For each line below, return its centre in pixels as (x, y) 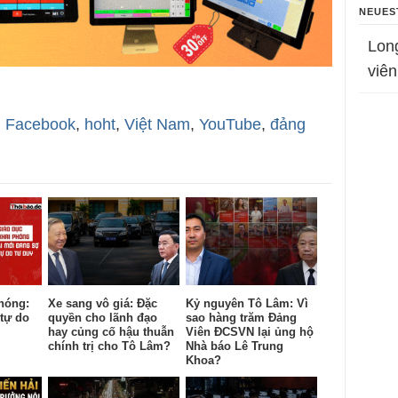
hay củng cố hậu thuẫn (111, 331)
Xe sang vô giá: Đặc (103, 303)
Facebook (40, 125)
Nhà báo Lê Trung (235, 346)
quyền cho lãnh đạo (103, 317)
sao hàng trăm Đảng (241, 317)
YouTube (230, 125)
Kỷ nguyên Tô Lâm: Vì (247, 303)
